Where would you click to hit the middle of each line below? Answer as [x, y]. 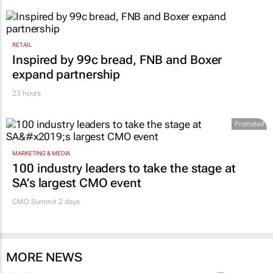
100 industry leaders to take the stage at [124, 168]
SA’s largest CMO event [77, 183]
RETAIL [22, 45]
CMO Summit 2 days [46, 201]
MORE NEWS [44, 257]
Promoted [249, 124]
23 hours [27, 94]
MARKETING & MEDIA [41, 153]
